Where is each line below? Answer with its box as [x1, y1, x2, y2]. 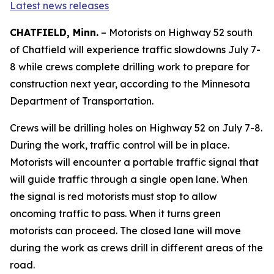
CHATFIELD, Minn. [10, 26, 98, 39]
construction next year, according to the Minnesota [10, 78, 250, 90]
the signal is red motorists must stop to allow [10, 190, 217, 202]
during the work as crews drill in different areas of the [10, 242, 263, 254]
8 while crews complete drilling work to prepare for [10, 61, 250, 73]
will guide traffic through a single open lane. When [10, 173, 248, 185]
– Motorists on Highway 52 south [98, 26, 253, 39]
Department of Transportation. [10, 95, 154, 107]
